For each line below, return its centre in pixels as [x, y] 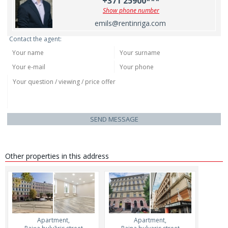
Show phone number [131, 10]
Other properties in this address [57, 156]
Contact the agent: [35, 39]
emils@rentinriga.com [130, 23]
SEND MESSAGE [114, 119]
